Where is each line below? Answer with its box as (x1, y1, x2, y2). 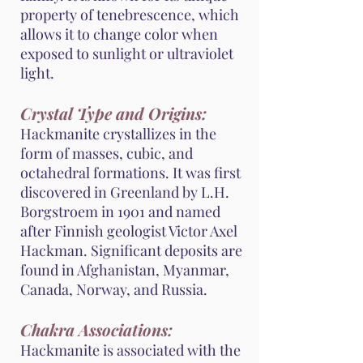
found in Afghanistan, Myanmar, (20, 260, 229, 280)
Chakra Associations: (20, 318, 173, 341)
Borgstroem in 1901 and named (20, 202, 220, 222)
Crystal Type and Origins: (20, 102, 207, 125)
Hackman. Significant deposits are (20, 241, 242, 261)
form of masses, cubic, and (20, 143, 193, 164)
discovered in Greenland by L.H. (20, 182, 229, 203)
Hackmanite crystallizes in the (20, 124, 216, 144)
